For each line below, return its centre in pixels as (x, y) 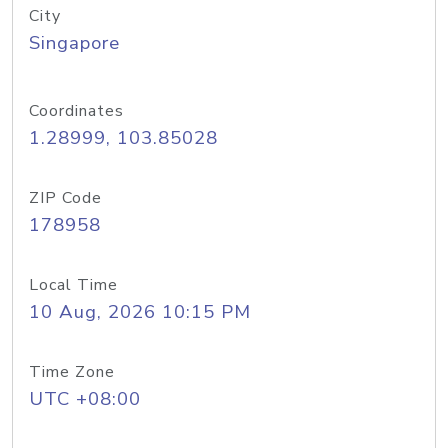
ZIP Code (65, 198)
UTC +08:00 (85, 399)
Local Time (73, 285)
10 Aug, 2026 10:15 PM (140, 312)
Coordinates (76, 111)
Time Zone (72, 372)
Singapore (74, 43)
